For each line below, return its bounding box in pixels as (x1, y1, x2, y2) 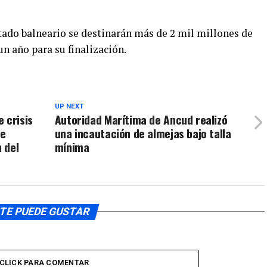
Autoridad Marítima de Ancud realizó (54, 110, 228, 128)
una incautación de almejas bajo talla (54, 124, 231, 142)
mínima (54, 138, 89, 156)
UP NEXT (54, 102, 83, 110)
